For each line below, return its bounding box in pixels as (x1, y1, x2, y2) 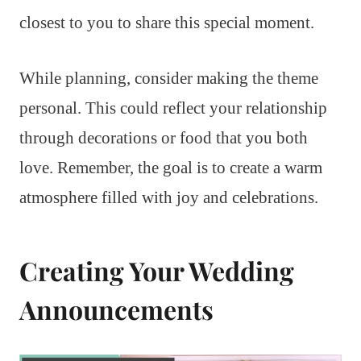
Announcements (19, 291, 214, 326)
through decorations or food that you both (19, 127, 308, 147)
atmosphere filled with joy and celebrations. (19, 187, 318, 207)
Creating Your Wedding (19, 252, 294, 288)
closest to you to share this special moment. (19, 12, 314, 32)
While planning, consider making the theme (19, 68, 318, 88)
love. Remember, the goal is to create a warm (19, 157, 322, 177)
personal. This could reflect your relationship (19, 98, 327, 118)
